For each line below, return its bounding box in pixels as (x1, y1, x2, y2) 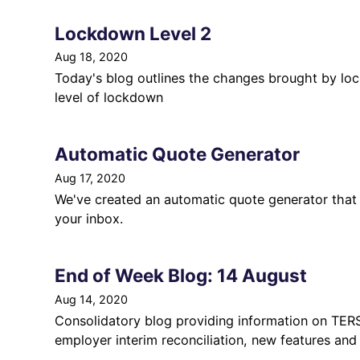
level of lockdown (55, 89, 163, 106)
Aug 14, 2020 (55, 292, 128, 306)
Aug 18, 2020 (55, 50, 128, 64)
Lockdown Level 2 (55, 22, 211, 44)
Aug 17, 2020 (55, 170, 125, 185)
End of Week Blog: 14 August (55, 264, 307, 286)
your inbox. (55, 210, 123, 227)
